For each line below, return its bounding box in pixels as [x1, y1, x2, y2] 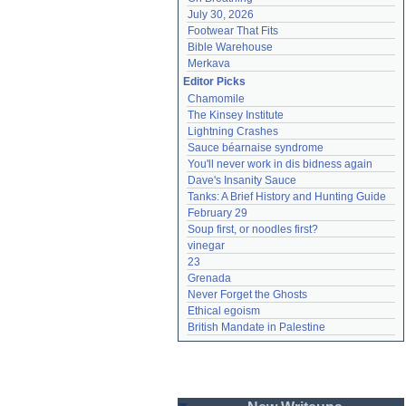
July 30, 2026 [188, 8, 254, 21]
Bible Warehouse [188, 41, 273, 53]
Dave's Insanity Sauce [188, 174, 296, 187]
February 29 [188, 207, 247, 219]
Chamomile [188, 92, 245, 105]
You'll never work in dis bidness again [188, 158, 372, 170]
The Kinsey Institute [188, 109, 284, 121]
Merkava [188, 57, 230, 70]
